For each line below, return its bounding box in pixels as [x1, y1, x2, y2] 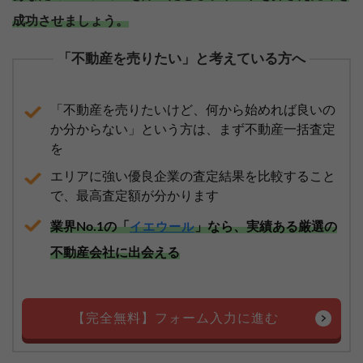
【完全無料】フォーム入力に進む [72, 311, 279, 325]
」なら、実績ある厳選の [194, 220, 337, 233]
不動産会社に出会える [50, 246, 180, 259]
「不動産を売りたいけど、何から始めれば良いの [50, 103, 335, 117]
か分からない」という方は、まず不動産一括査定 [50, 122, 335, 136]
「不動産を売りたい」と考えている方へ [58, 51, 305, 66]
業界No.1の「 [50, 220, 130, 233]
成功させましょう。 [12, 14, 129, 28]
